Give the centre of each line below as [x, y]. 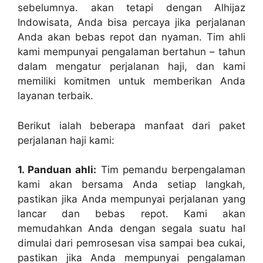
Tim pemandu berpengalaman [171, 170]
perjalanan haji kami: [66, 140]
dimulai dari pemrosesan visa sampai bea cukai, [131, 243]
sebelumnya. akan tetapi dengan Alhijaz [131, 8]
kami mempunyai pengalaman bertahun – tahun [131, 52]
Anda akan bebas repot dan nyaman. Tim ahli [131, 37]
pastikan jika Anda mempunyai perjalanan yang [131, 199]
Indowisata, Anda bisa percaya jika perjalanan [131, 23]
